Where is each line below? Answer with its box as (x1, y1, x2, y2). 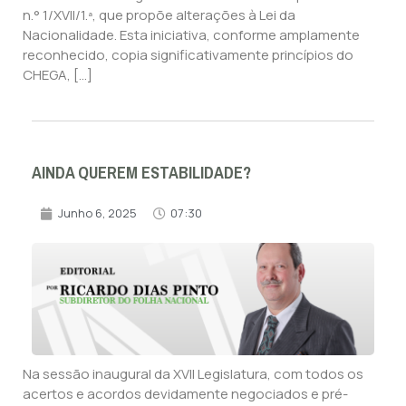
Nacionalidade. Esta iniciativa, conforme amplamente (23, 24, 360, 44)
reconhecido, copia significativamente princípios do (23, 44, 353, 64)
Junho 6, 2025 (58, 205, 137, 222)
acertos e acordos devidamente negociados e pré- (23, 384, 348, 404)
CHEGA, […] (23, 64, 92, 84)
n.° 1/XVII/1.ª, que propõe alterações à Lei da (23, 5, 295, 24)
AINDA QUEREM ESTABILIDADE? (32, 158, 251, 189)
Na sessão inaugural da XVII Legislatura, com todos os (23, 364, 363, 384)
